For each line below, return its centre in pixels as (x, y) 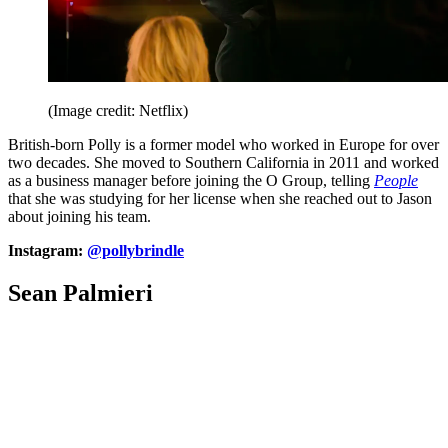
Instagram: (47, 250)
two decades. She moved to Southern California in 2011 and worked (223, 162)
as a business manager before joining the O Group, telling (191, 180)
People (396, 180)
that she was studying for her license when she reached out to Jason (220, 198)
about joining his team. (79, 216)
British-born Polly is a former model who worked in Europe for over (223, 144)
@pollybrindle (135, 250)
